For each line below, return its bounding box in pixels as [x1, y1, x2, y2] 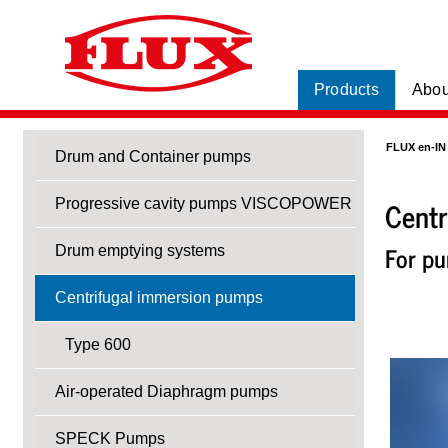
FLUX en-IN [385, 141, 446, 153]
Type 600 [65, 336, 131, 353]
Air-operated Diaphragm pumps [55, 383, 278, 400]
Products [314, 81, 379, 98]
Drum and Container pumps [55, 148, 251, 165]
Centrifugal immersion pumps [55, 289, 263, 306]
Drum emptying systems [55, 242, 225, 259]
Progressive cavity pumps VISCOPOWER [55, 195, 352, 212]
